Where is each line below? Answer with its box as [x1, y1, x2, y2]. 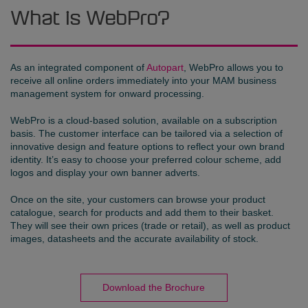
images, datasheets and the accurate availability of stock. [10, 233, 258, 245]
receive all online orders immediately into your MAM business [10, 75, 276, 87]
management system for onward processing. [10, 88, 204, 100]
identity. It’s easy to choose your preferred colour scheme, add [10, 154, 281, 166]
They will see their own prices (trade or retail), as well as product [10, 220, 290, 232]
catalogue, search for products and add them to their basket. [10, 207, 274, 219]
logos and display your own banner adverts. [10, 167, 200, 179]
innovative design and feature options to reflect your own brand [10, 141, 285, 153]
